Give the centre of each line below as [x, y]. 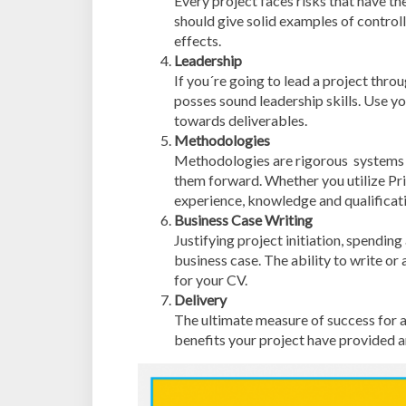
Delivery [200, 300]
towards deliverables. [241, 120]
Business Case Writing [243, 220]
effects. [198, 40]
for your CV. [211, 280]
